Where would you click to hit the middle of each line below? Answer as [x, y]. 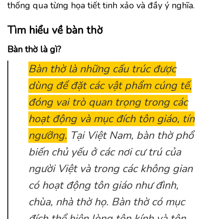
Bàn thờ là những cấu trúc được [102, 69]
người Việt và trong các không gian [110, 169]
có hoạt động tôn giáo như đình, [103, 186]
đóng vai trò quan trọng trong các [108, 102]
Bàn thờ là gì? [34, 50]
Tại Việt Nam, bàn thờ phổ [130, 136]
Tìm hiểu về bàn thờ [55, 31]
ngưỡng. [47, 136]
